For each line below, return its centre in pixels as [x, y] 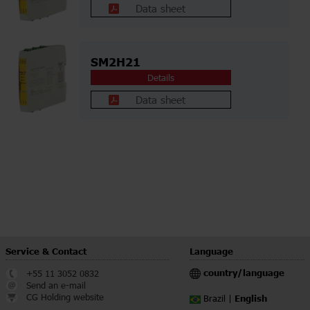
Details [161, 78]
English [250, 299]
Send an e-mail [56, 285]
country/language [244, 274]
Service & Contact [46, 252]
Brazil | [219, 299]
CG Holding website [65, 297]
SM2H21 [116, 63]
